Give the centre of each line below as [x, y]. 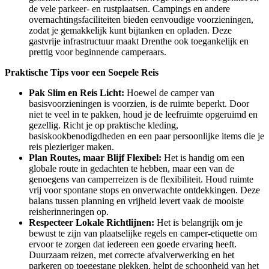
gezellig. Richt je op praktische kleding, [104, 125]
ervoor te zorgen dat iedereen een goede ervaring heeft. [133, 244]
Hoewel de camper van [169, 92]
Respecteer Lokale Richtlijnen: [92, 222]
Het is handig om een [203, 157]
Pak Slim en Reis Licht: [77, 92]
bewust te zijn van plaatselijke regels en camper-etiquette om [143, 233]
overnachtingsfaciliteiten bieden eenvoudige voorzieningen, [141, 19]
